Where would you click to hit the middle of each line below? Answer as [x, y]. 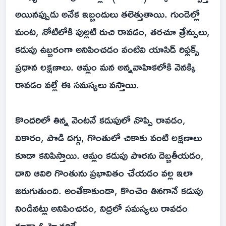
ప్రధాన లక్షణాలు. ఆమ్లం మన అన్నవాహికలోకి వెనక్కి [105, 67]
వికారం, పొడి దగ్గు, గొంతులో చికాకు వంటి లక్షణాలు [108, 137]
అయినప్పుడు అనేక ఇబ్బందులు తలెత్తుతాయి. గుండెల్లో [107, 14]
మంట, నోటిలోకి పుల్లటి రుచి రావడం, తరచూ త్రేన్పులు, [112, 32]
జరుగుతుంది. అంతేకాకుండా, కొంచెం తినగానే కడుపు [109, 190]
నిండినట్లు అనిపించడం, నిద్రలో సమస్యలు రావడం [101, 208]
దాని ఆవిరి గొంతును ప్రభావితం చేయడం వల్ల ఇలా [104, 173]
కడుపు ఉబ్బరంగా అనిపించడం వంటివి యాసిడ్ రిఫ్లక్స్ [107, 49]
